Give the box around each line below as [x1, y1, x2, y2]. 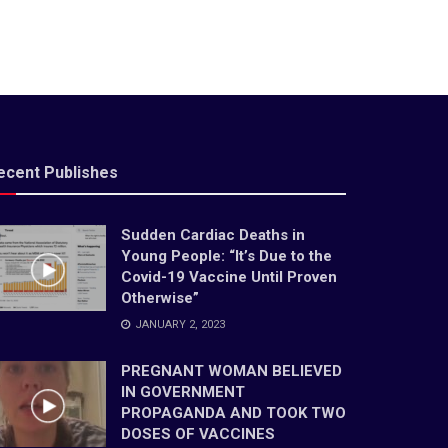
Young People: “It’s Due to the [121, 247, 332, 266]
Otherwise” [121, 289, 199, 308]
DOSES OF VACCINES [121, 425, 275, 444]
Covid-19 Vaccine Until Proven [121, 268, 337, 287]
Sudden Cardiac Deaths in [121, 226, 305, 245]
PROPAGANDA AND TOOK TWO [121, 404, 346, 423]
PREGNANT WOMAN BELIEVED [121, 362, 342, 381]
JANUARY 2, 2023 [132, 318, 225, 332]
